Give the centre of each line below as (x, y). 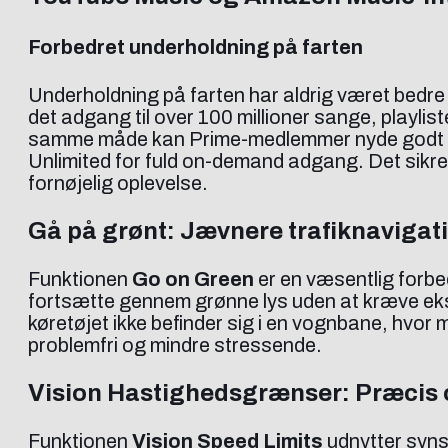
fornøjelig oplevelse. (118, 183)
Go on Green (193, 279)
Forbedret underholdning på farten (195, 46)
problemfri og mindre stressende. (175, 345)
